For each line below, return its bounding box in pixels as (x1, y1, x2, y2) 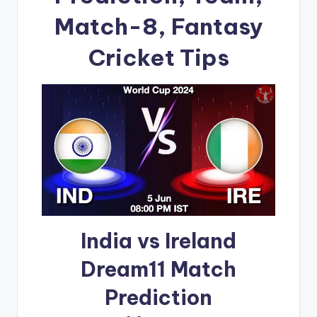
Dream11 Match (81, 255, 236, 282)
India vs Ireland (81, 227, 236, 254)
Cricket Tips (88, 43, 229, 72)
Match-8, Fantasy (54, 12, 263, 41)
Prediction (105, 284, 212, 311)
